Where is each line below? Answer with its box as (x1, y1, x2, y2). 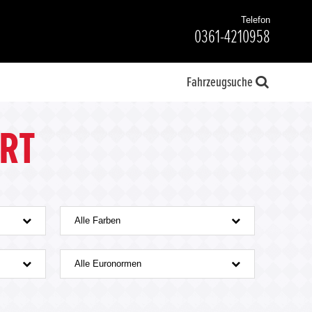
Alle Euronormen (75, 258, 141, 269)
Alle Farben (75, 215, 120, 226)
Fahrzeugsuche (187, 75, 253, 89)
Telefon (241, 15, 270, 25)
